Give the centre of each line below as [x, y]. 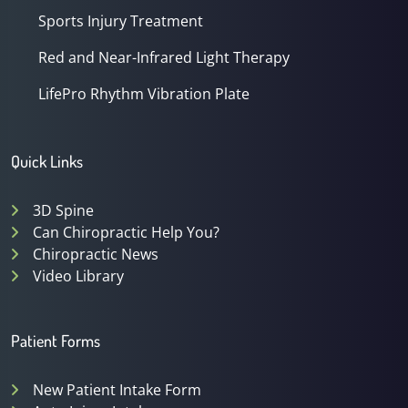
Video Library [78, 276]
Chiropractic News [96, 254]
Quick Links [47, 161]
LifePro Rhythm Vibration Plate [144, 94]
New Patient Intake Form [117, 390]
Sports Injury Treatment [121, 21]
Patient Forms [56, 341]
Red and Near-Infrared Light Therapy [164, 57]
